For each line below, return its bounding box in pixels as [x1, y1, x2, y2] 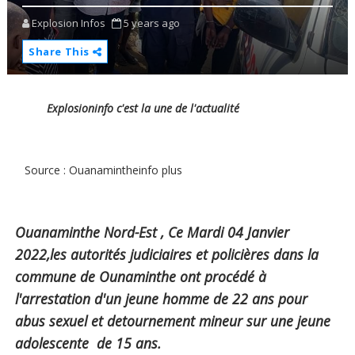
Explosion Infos [31, 16, 105, 31]
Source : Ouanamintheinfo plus [14, 162, 185, 178]
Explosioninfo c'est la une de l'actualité [46, 101, 242, 116]
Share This [28, 44, 93, 59]
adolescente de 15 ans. [14, 334, 165, 353]
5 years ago [123, 16, 180, 31]
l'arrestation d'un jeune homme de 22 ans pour [14, 289, 307, 309]
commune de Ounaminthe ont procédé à [14, 267, 266, 287]
